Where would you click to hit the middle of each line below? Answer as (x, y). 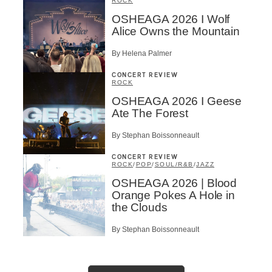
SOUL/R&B (174, 164)
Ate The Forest (150, 113)
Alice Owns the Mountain (176, 31)
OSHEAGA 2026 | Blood (175, 183)
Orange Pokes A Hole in (173, 195)
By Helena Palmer (142, 54)
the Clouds (140, 207)
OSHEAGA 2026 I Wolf (171, 19)
